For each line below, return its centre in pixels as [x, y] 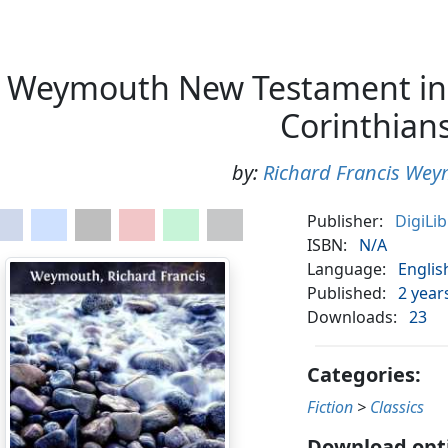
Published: [347, 293]
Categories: [364, 375]
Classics [397, 407]
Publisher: [345, 221]
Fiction [330, 407]
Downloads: [352, 317]
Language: [347, 269]
